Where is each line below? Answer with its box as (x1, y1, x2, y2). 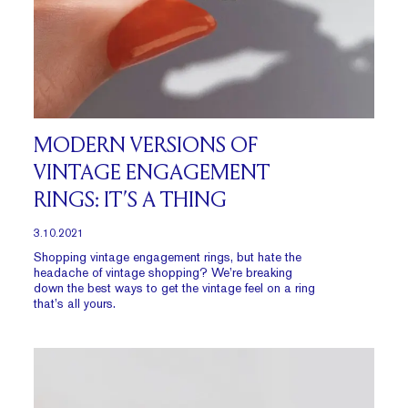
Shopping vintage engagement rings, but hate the (34, 250, 302, 264)
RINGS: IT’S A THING (34, 190, 228, 212)
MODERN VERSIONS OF (34, 136, 259, 158)
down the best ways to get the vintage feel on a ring (34, 280, 316, 295)
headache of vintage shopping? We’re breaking (34, 265, 293, 280)
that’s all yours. (34, 296, 117, 311)
